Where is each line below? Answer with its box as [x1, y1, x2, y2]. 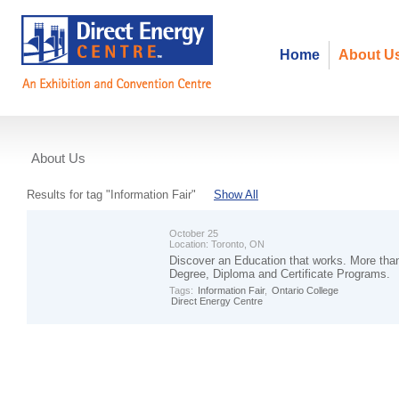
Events [27, 170, 102, 197]
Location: [169, 239, 211, 249]
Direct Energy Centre [171, 296, 263, 306]
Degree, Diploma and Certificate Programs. [169, 267, 390, 281]
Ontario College [272, 285, 338, 296]
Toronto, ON [211, 239, 265, 249]
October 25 [169, 228, 218, 239]
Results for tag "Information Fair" [27, 188, 196, 201]
